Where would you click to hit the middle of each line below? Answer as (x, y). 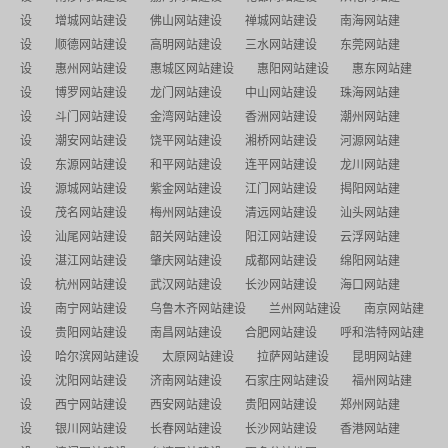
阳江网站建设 (281, 237)
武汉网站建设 (186, 285)
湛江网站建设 (91, 261)
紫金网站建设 (186, 189)
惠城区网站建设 (192, 69)
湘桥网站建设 (281, 141)
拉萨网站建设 (293, 357)
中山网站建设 (281, 93)
